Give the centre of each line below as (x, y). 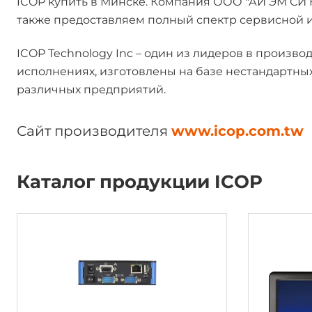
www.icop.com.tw (237, 131)
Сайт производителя (94, 131)
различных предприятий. (91, 89)
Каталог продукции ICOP (140, 182)
